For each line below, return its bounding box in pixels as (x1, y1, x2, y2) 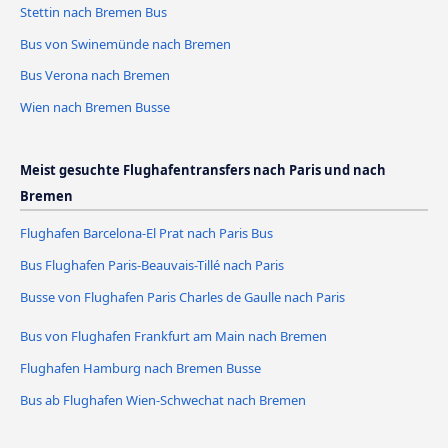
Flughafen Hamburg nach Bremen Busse (20, 359, 261, 378)
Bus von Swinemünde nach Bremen (20, 34, 231, 53)
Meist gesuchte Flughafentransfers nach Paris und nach (20, 161, 386, 180)
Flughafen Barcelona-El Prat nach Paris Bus (20, 224, 273, 243)
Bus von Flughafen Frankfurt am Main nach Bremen (20, 327, 327, 346)
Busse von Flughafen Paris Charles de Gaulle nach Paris (20, 288, 345, 307)
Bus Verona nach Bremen (20, 66, 170, 85)
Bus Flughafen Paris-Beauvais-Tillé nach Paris (20, 256, 284, 275)
